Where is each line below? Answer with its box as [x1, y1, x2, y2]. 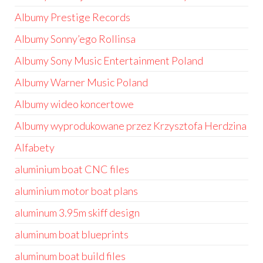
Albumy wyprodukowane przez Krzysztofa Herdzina [15, 119, 247, 132]
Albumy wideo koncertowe [15, 97, 134, 110]
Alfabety [15, 141, 55, 154]
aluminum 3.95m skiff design [15, 206, 140, 219]
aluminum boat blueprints [15, 228, 129, 241]
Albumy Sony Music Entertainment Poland [15, 54, 203, 67]
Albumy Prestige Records [15, 11, 130, 23]
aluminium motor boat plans [15, 184, 138, 197]
